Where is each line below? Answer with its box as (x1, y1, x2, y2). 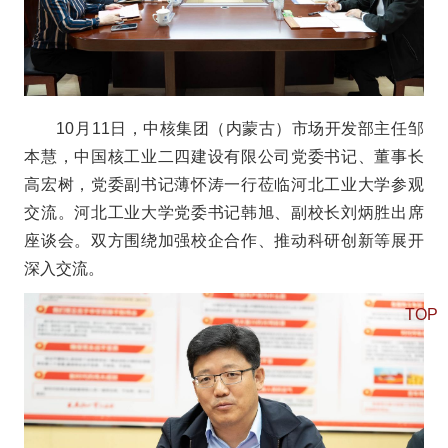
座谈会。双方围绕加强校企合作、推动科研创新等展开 (24, 232, 424, 250)
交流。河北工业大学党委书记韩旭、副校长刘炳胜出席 (24, 204, 424, 222)
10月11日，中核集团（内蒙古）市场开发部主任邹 (56, 120, 424, 138)
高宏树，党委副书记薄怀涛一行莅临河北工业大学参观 (24, 176, 424, 194)
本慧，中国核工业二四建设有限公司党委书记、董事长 (24, 148, 424, 166)
